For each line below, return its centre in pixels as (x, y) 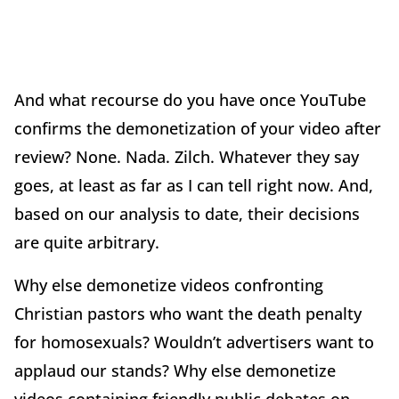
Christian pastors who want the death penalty (188, 314)
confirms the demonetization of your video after (198, 129)
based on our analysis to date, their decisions (187, 214)
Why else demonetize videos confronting (169, 285)
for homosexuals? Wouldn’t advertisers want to (194, 342)
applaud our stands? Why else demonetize (175, 371)
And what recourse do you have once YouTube (190, 100)
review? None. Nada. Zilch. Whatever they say (187, 157)
